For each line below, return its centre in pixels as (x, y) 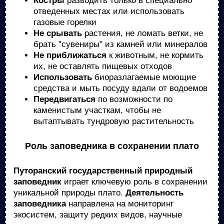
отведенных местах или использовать (109, 11)
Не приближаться (70, 55)
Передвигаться (64, 99)
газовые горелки (65, 22)
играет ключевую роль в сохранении (134, 182)
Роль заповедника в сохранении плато (112, 146)
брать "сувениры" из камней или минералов (120, 44)
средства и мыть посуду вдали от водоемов (120, 88)
